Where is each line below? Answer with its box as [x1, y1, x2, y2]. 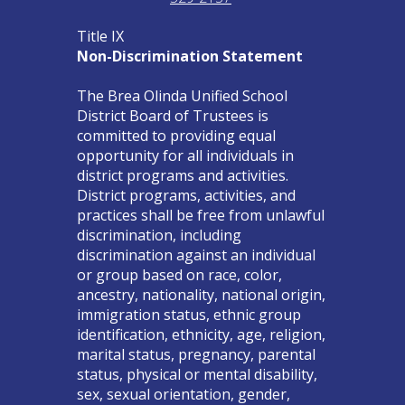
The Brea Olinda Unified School [76, 85, 287, 106]
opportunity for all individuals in [76, 145, 294, 165]
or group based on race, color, [76, 264, 282, 285]
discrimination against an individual [76, 244, 316, 265]
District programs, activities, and [76, 184, 296, 205]
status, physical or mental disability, [76, 363, 317, 384]
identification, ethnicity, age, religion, [76, 324, 325, 344]
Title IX [76, 25, 124, 46]
